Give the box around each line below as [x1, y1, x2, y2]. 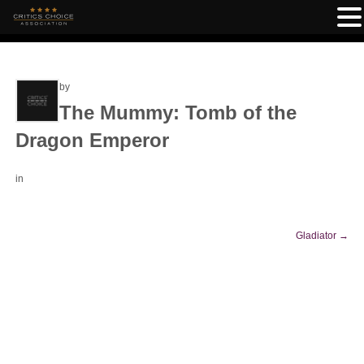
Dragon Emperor [15, 129, 169, 151]
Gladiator [296, 230, 339, 241]
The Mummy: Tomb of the [59, 102, 297, 123]
